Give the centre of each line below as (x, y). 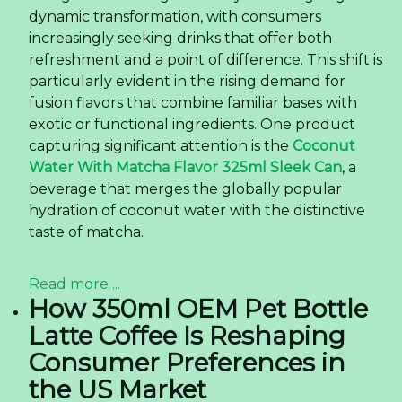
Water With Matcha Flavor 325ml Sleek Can (185, 168)
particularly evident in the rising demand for (187, 82)
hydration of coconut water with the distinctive (197, 211)
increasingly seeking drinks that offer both (180, 39)
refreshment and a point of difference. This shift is (205, 60)
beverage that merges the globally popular (185, 189)
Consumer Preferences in (187, 363)
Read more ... (74, 284)
